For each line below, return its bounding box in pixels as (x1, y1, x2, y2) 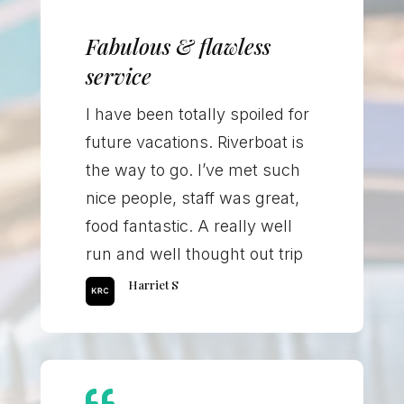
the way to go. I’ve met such (85, 161, 300, 180)
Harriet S (127, 277, 179, 293)
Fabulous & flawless (85, 32, 271, 61)
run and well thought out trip (85, 244, 303, 264)
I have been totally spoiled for (85, 105, 309, 124)
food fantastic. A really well (85, 216, 292, 236)
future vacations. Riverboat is (85, 133, 304, 152)
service (85, 61, 151, 91)
